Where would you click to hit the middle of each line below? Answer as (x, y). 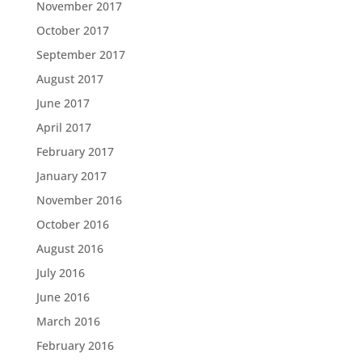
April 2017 (63, 127)
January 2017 (71, 175)
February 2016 (75, 345)
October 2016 (72, 224)
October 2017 (72, 30)
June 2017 (63, 103)
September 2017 (80, 54)
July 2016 (60, 272)
